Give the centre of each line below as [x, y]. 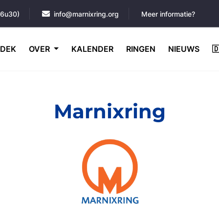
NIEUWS [184, 49]
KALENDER [92, 49]
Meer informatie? [168, 14]
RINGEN [141, 49]
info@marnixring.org [86, 14]
